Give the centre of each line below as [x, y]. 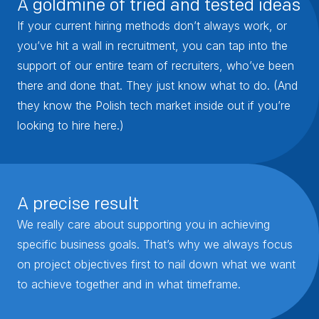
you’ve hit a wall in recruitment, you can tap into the [152, 45]
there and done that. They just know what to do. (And [157, 85]
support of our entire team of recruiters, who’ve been [156, 65]
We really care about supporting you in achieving [143, 224]
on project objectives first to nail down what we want [156, 264]
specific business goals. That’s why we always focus [155, 244]
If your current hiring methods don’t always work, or [152, 25]
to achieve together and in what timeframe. [129, 284]
